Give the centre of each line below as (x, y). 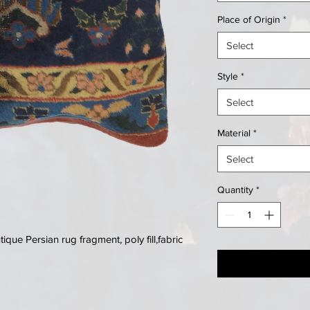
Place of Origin (249, 19)
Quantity (235, 190)
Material (234, 133)
